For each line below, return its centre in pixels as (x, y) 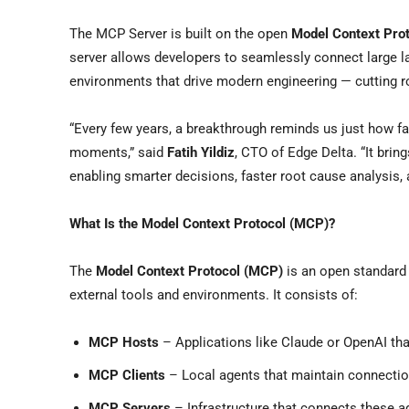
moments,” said (118, 152)
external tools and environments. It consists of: (214, 294)
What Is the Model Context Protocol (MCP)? (202, 223)
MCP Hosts (124, 342)
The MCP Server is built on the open (180, 33)
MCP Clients (127, 375)
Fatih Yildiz (201, 152)
